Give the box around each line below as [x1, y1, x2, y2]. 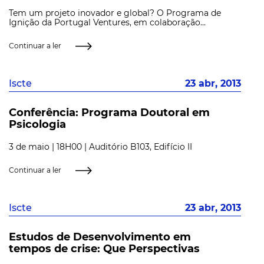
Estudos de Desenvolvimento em [9, 230, 191, 244]
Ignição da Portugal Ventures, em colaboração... [9, 16, 206, 28]
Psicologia [9, 118, 66, 131]
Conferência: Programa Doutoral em [9, 106, 210, 120]
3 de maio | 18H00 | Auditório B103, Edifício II [9, 141, 192, 152]
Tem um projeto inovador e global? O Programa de [9, 7, 221, 18]
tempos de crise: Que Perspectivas [9, 242, 200, 256]
